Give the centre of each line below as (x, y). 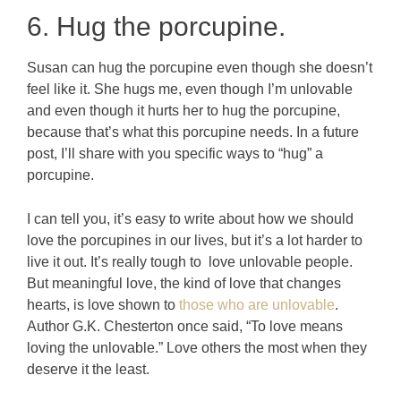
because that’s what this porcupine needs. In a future (193, 132)
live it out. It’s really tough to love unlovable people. (190, 261)
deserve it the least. (88, 369)
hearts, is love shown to (103, 304)
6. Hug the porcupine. (156, 26)
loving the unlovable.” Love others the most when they (197, 347)
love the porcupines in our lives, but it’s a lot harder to (195, 240)
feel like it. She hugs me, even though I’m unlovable (190, 89)
